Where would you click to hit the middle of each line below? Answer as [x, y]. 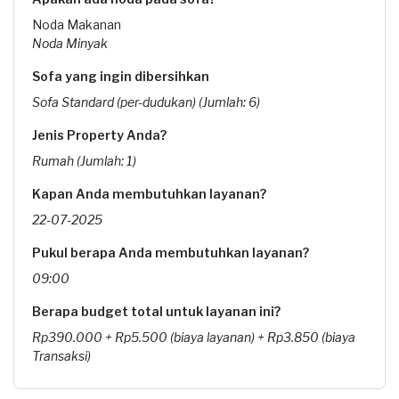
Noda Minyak [70, 43]
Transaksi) [61, 356]
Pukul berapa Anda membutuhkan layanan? [171, 252]
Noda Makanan [77, 24]
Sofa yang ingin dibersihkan [121, 76]
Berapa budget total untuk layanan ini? [156, 311]
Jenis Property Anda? [99, 135]
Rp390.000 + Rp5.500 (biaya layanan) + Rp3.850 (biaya [194, 337]
